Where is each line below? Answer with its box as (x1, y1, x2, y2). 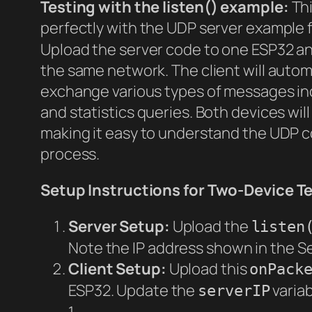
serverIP (198, 281, 270, 299)
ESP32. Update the (68, 279, 198, 301)
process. (40, 143, 100, 164)
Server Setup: (68, 215, 170, 237)
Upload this (166, 258, 250, 279)
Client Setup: (68, 258, 166, 279)
